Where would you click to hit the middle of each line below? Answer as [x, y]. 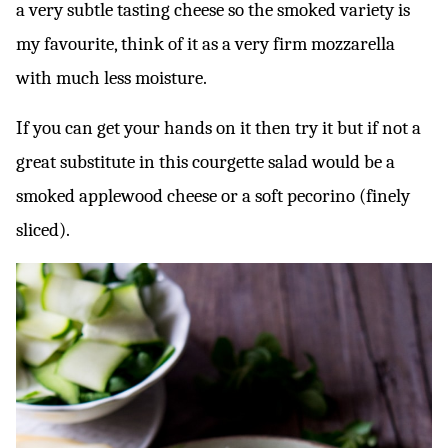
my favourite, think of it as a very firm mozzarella [205, 44]
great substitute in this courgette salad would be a [205, 162]
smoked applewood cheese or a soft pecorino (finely [213, 196]
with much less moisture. [111, 78]
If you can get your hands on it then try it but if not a [218, 128]
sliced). [43, 230]
